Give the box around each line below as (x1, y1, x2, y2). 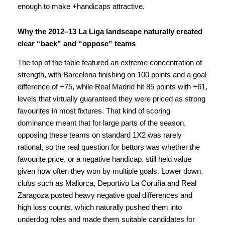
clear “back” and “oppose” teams (18, 39, 136, 48)
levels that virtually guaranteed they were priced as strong (18, 94, 205, 103)
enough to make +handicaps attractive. (18, 3, 145, 11)
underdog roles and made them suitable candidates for (18, 215, 195, 223)
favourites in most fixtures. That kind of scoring (18, 106, 170, 115)
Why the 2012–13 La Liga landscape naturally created (18, 27, 202, 36)
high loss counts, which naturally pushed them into (18, 203, 182, 211)
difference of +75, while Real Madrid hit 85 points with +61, (18, 82, 207, 91)
